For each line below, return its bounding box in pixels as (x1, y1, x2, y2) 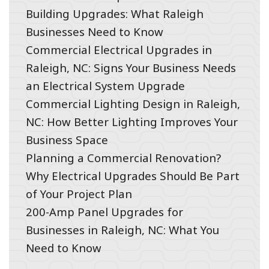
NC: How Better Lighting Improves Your (25, 114, 238, 130)
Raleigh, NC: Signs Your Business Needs (25, 60, 236, 76)
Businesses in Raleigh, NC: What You (25, 222, 219, 238)
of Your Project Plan (25, 186, 132, 202)
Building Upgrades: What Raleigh (25, 6, 204, 22)
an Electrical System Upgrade (25, 78, 185, 94)
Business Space (25, 132, 108, 148)
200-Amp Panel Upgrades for (25, 204, 183, 220)
